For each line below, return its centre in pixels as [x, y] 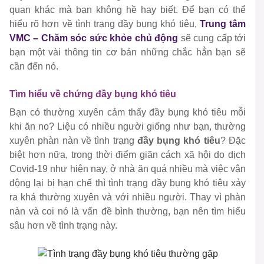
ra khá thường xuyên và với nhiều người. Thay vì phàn [128, 197]
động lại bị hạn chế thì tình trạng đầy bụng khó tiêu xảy [128, 183]
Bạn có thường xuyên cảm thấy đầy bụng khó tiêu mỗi [128, 113]
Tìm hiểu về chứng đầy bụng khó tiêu [94, 94]
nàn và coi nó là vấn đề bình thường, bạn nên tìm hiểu [128, 212]
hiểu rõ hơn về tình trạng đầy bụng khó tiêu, [105, 24]
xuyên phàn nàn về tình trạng [73, 141]
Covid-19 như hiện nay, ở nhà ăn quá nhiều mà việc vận [128, 169]
